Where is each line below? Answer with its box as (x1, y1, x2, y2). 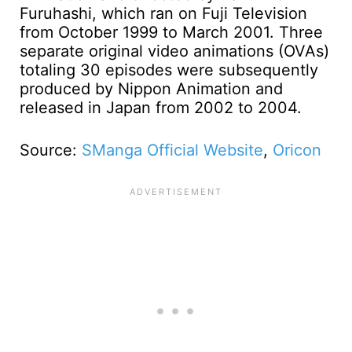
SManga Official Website (82, 140, 263, 159)
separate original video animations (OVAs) (20, 41, 329, 60)
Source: (20, 140, 82, 159)
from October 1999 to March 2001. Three (20, 22, 323, 42)
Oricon (273, 140, 321, 159)
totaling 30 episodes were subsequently (20, 60, 318, 79)
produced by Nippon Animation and (20, 79, 283, 98)
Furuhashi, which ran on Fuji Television (20, 3, 307, 23)
